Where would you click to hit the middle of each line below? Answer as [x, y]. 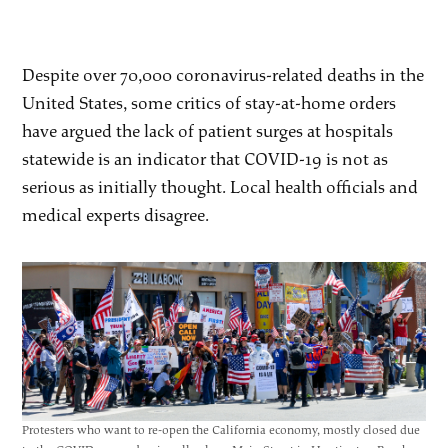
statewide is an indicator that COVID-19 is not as [205, 159]
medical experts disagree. [116, 215]
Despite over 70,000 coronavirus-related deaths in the [223, 75]
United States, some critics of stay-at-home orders [209, 103]
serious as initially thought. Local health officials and [220, 187]
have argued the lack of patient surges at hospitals [208, 131]
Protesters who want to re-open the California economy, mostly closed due [221, 430]
